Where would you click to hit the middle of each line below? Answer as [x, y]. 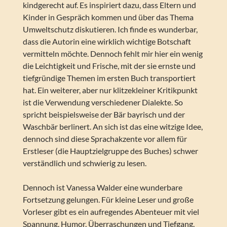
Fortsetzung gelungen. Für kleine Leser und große [108, 200]
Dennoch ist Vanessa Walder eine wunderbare [102, 187]
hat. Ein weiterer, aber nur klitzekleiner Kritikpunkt [110, 90]
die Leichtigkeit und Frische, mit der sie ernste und [109, 66]
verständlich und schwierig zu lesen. [84, 163]
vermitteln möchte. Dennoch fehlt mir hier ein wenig [112, 54]
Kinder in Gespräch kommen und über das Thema [108, 17]
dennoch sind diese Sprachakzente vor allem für [105, 139]
